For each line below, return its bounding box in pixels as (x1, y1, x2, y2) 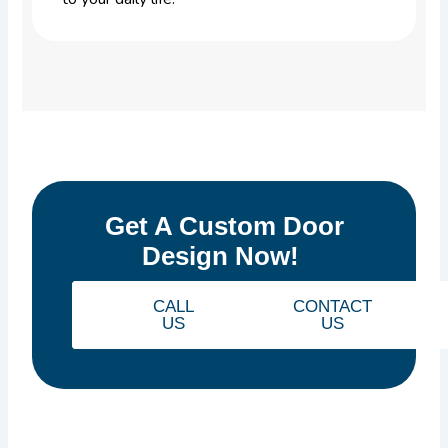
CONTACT (293, 297, 373, 317)
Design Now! (142, 241, 306, 272)
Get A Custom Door (104, 211, 344, 242)
